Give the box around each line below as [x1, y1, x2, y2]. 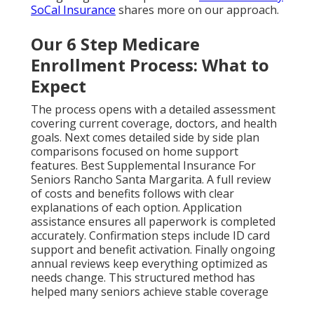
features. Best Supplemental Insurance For [31, 158, 256, 174]
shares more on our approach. [116, 2, 279, 18]
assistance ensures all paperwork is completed [31, 214, 275, 230]
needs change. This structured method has [31, 270, 255, 286]
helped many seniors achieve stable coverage [31, 284, 268, 300]
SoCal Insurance [31, 2, 116, 18]
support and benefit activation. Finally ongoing [31, 242, 275, 258]
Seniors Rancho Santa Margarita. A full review [31, 172, 271, 188]
